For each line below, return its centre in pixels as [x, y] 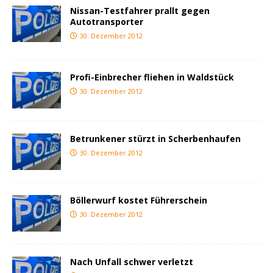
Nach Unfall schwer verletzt [132, 262]
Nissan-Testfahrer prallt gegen [140, 11]
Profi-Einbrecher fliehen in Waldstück [152, 77]
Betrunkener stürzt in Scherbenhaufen [155, 139]
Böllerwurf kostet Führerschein [139, 200]
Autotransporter [107, 22]
